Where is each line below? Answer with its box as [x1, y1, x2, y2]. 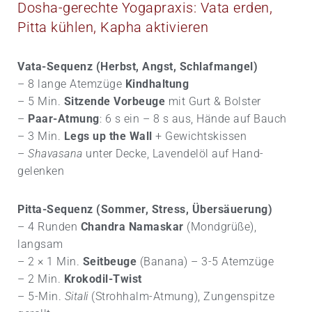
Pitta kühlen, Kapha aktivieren [17, 19, 208, 36]
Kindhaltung [125, 77, 189, 91]
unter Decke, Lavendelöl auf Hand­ [82, 147, 263, 161]
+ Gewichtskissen [152, 130, 247, 143]
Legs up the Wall [63, 130, 153, 143]
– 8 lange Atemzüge [17, 77, 125, 91]
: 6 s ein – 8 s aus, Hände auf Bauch [99, 112, 287, 126]
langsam [17, 237, 63, 251]
